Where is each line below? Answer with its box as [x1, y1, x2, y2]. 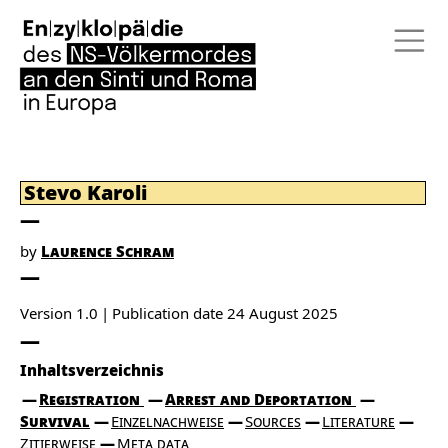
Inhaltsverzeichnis [20, 360, 164, 380]
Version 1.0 [20, 303, 98, 323]
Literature [322, 411, 395, 431]
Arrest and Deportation [165, 389, 356, 409]
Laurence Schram [41, 241, 174, 261]
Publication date [112, 303, 227, 323]
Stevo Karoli [24, 179, 148, 206]
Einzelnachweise [111, 411, 224, 431]
